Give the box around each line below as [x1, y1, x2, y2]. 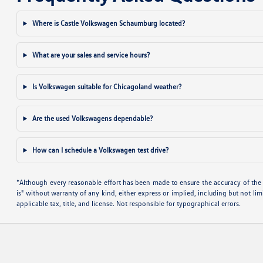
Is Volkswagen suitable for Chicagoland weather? [31, 82, 182, 91]
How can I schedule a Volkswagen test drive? [31, 146, 169, 154]
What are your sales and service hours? [31, 50, 150, 59]
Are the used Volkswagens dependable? [31, 114, 153, 123]
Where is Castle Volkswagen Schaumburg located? [31, 19, 186, 28]
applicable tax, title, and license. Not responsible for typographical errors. [16, 199, 241, 208]
